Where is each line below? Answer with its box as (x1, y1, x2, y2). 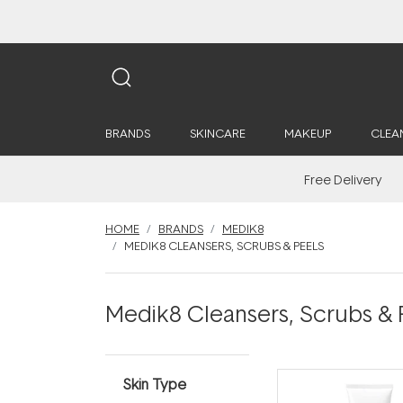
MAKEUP (284, 125, 331, 141)
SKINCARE (189, 125, 246, 141)
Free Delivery (304, 171, 382, 188)
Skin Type (123, 374, 186, 394)
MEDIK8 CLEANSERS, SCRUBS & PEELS (124, 237, 324, 254)
